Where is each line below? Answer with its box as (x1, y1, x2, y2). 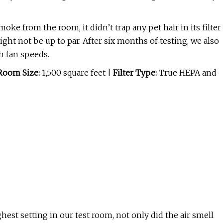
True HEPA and (157, 68, 217, 78)
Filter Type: (113, 68, 157, 78)
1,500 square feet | (42, 68, 113, 78)
